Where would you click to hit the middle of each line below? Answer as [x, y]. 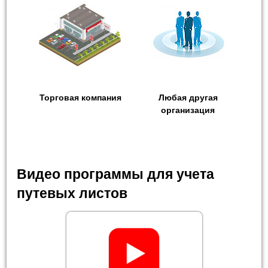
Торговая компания [80, 98]
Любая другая [188, 98]
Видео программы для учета [116, 174]
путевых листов [72, 194]
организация [188, 110]
